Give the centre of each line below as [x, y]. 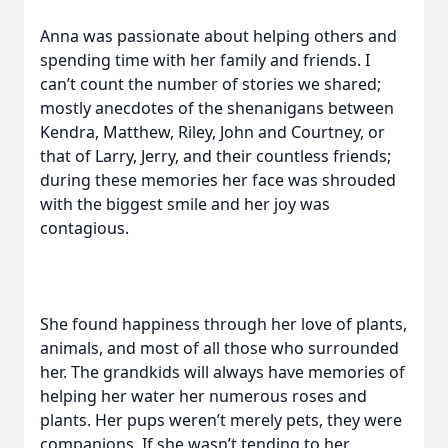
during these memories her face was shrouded [218, 180]
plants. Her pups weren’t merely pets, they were [221, 420]
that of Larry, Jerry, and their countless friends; [215, 156]
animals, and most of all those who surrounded [219, 348]
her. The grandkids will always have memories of [222, 372]
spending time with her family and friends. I [205, 60]
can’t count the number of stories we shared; [210, 84]
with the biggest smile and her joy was [185, 204]
